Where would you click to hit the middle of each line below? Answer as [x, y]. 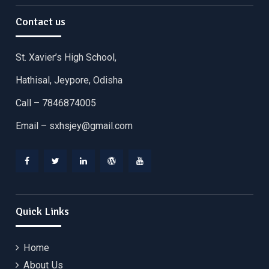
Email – [33, 125]
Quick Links [43, 211]
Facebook [48, 180]
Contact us [41, 21]
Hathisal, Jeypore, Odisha [69, 80]
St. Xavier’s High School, [66, 57]
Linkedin [101, 180]
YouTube [158, 180]
